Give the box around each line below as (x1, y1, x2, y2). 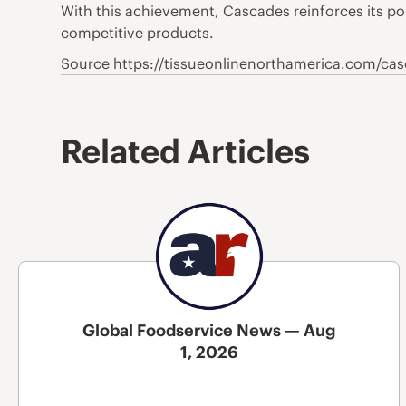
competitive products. (61, 24, 215, 43)
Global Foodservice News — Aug (82, 320, 336, 342)
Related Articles (61, 130, 311, 172)
